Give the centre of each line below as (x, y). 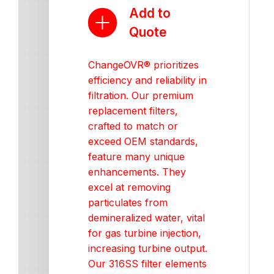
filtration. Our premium (141, 95)
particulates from (128, 202)
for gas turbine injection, (145, 233)
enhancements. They (137, 172)
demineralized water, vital (146, 218)
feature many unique (136, 157)
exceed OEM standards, (143, 141)
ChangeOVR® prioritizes (143, 65)
